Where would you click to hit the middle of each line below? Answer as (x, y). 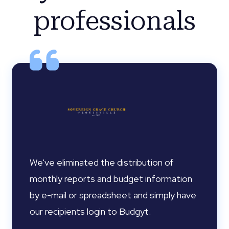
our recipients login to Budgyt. (91, 211)
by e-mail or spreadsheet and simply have (113, 195)
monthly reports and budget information (111, 179)
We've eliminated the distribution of (102, 162)
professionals (114, 21)
